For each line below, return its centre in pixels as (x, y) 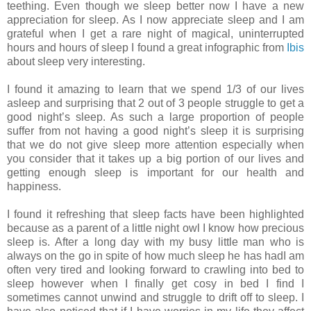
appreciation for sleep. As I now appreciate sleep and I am (155, 20)
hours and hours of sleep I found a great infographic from (147, 48)
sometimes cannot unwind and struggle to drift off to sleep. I (155, 298)
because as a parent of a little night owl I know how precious (155, 228)
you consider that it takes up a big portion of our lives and (155, 159)
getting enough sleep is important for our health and (155, 173)
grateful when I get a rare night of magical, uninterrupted (155, 34)
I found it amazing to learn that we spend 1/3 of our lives (155, 90)
